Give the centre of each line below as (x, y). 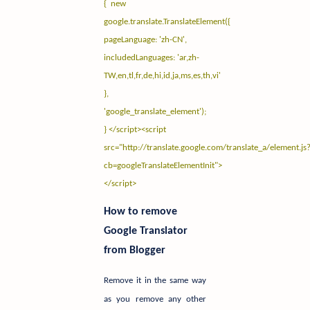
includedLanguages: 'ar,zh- (152, 58)
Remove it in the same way (155, 281)
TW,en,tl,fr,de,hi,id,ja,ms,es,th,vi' (164, 76)
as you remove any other (155, 300)
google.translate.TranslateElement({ (171, 22)
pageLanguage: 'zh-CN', (149, 40)
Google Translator (146, 231)
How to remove (140, 212)
